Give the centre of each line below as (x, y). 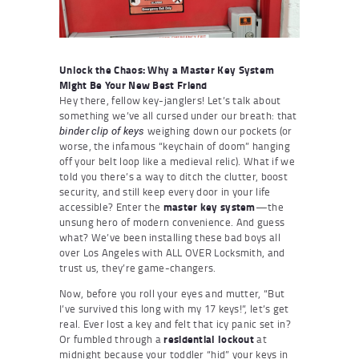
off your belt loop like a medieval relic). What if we (177, 161)
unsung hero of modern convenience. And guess (172, 222)
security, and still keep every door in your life (165, 191)
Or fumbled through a (112, 339)
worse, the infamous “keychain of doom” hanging (175, 145)
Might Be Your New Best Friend (133, 85)
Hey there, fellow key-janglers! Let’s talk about (170, 100)
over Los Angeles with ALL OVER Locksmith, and (172, 252)
